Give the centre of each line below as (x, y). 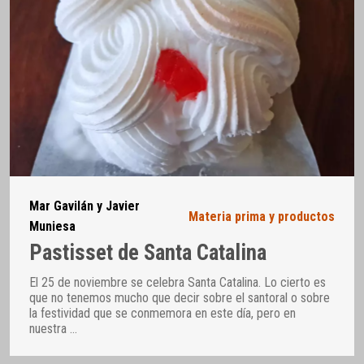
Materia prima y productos (262, 216)
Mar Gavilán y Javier (84, 206)
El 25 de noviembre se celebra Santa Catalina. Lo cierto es (178, 283)
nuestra (50, 329)
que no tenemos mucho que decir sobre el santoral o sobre (180, 298)
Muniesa (52, 227)
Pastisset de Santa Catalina (148, 252)
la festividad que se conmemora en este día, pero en (162, 314)
